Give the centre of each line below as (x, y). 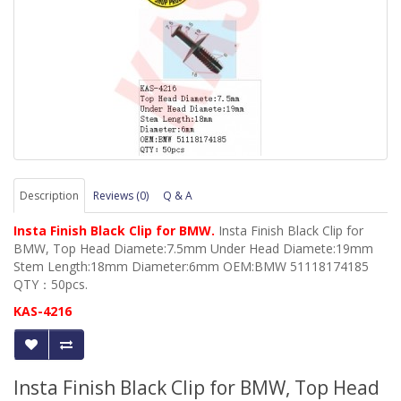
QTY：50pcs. (51, 285)
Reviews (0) (121, 196)
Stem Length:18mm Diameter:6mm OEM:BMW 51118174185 (191, 267)
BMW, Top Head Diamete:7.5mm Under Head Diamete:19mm (193, 249)
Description (49, 196)
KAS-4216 (43, 311)
